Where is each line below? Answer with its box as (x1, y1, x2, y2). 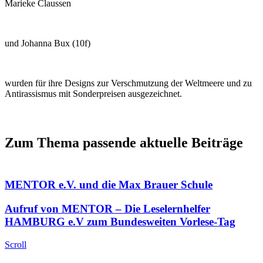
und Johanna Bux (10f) (5, 38, 90, 48)
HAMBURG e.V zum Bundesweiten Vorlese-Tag (5, 215, 235, 228)
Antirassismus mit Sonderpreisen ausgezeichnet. (5, 88, 182, 99)
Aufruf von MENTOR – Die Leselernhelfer (5, 202, 210, 215)
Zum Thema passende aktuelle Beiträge (5, 135, 243, 151)
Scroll (5, 239, 26, 249)
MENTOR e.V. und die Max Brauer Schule (5, 178, 213, 191)
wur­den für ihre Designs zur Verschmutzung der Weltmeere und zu (5, 77, 252, 88)
